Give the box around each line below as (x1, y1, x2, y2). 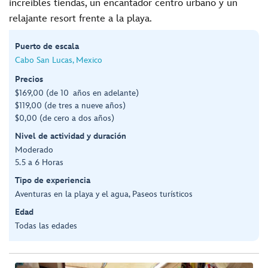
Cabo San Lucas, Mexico (15, 54, 102, 65)
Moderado (15, 144, 53, 155)
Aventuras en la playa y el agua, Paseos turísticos (15, 188, 193, 199)
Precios (15, 74, 43, 84)
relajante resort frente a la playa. (9, 13, 152, 25)
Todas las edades (15, 220, 77, 231)
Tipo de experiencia (15, 175, 90, 185)
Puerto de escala (15, 41, 79, 51)
